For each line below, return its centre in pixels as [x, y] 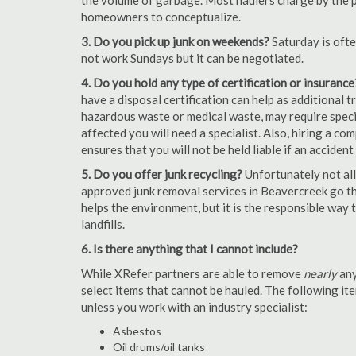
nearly [320, 273]
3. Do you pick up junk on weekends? [176, 41]
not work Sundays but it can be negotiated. [192, 58]
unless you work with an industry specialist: [194, 307]
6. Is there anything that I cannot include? [190, 249]
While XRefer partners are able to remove [192, 273]
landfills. [103, 224]
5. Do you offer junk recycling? [162, 174]
